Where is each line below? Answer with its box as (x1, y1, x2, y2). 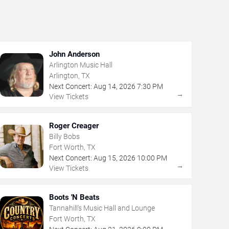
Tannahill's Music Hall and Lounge (49, 203, 155, 212)
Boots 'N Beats (49, 192, 100, 202)
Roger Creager (49, 121, 99, 130)
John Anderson (49, 49, 100, 59)
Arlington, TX (49, 71, 90, 80)
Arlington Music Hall (49, 60, 112, 69)
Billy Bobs (49, 132, 80, 141)
